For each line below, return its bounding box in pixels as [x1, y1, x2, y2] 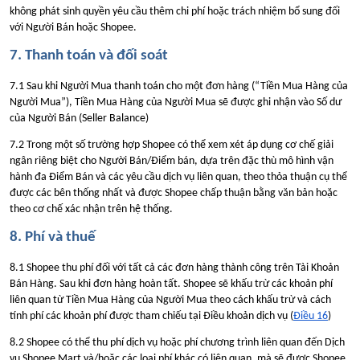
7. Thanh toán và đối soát [10, 48, 168, 64]
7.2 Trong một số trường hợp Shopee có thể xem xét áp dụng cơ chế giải [10, 138, 333, 151]
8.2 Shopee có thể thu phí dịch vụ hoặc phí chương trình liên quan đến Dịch [10, 336, 345, 349]
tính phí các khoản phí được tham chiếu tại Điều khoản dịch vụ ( [10, 309, 293, 322]
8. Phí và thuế [10, 230, 96, 246]
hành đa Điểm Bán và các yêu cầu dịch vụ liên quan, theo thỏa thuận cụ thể [10, 170, 347, 183]
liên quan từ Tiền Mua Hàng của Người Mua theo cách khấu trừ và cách [10, 293, 331, 306]
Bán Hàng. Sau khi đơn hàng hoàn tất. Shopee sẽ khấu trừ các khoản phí [10, 277, 333, 290]
